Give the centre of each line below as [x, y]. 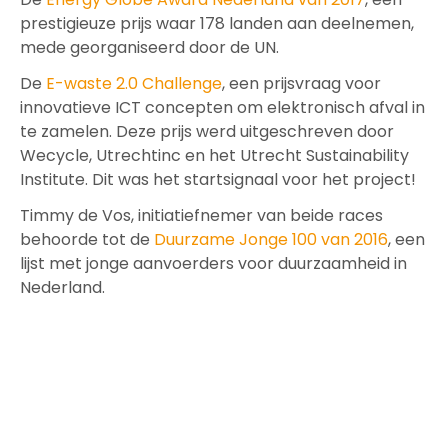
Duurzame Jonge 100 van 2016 [271, 239]
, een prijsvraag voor [301, 83]
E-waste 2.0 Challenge [134, 83]
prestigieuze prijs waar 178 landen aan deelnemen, [217, 23]
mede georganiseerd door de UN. [151, 47]
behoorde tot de [87, 239]
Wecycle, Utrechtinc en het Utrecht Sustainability [214, 155]
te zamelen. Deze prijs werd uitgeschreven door [207, 131]
